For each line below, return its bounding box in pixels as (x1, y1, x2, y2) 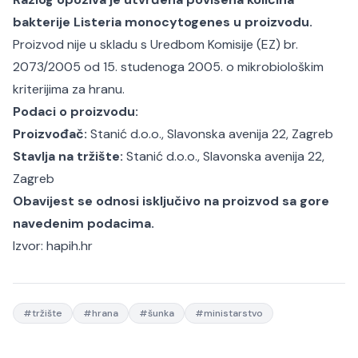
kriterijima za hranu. (13, 81, 125, 97)
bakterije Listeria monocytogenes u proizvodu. (13, 14, 312, 30)
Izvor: (13, 237, 46, 254)
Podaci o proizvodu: (13, 103, 138, 120)
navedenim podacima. (13, 215, 154, 232)
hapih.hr (46, 237, 93, 254)
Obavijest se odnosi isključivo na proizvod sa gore (13, 193, 329, 209)
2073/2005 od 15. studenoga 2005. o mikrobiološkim (13, 58, 324, 75)
